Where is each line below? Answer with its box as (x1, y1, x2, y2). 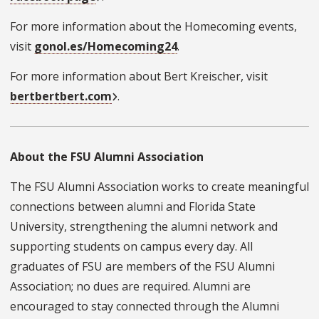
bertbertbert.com (10, 88, 112, 105)
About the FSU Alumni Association (10, 149, 204, 165)
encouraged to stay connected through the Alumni (10, 298, 279, 315)
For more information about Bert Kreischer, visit (10, 68, 268, 85)
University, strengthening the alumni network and (10, 219, 278, 235)
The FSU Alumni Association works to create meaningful (10, 179, 309, 195)
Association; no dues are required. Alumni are (10, 278, 251, 295)
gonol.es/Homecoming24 (34, 38, 177, 55)
